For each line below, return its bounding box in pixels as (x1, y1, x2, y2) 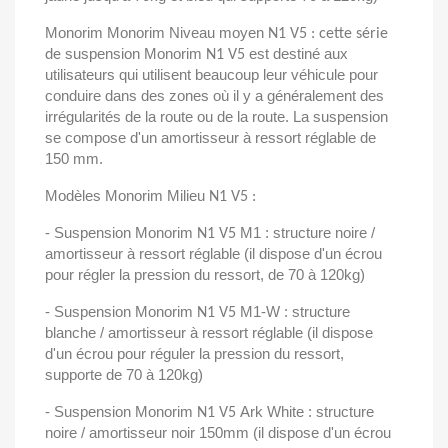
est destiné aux (249, 45, 348, 62)
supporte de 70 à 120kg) (45, 366, 203, 383)
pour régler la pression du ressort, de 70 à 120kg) (45, 266, 365, 283)
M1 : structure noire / (240, 224, 375, 241)
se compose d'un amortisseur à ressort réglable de (45, 129, 376, 146)
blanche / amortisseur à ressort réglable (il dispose (45, 324, 373, 341)
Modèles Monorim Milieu (45, 187, 209, 204)
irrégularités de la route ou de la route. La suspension (45, 108, 388, 125)
